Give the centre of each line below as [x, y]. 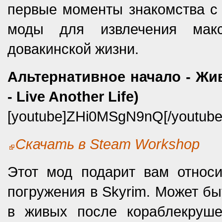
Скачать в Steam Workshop [108, 144]
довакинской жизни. [73, 49]
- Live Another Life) [73, 96]
